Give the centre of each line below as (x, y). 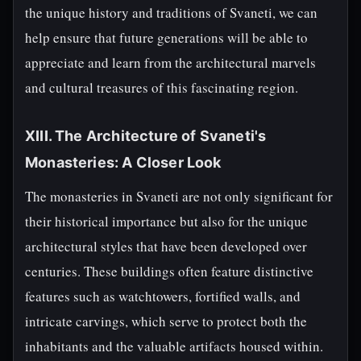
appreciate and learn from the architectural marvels (170, 62)
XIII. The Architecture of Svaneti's (146, 136)
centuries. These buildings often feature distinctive (169, 271)
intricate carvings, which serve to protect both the (166, 321)
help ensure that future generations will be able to (166, 37)
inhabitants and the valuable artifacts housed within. (174, 346)
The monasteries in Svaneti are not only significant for (179, 196)
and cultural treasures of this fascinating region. (162, 87)
